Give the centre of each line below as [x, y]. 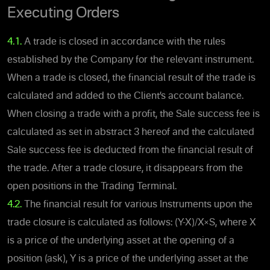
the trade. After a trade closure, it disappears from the [125, 168]
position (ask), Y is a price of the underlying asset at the [128, 259]
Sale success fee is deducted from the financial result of [130, 150]
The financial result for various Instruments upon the [137, 205]
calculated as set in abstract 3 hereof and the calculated [131, 132]
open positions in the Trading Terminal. [92, 187]
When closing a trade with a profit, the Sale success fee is [133, 114]
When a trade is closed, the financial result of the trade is [131, 78]
